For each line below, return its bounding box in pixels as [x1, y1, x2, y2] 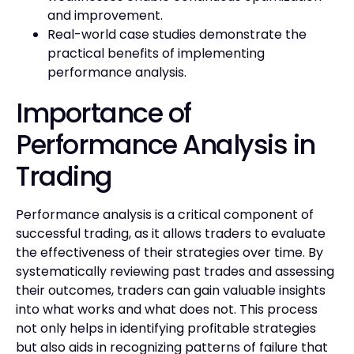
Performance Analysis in [16, 126, 315, 164]
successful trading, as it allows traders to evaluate [16, 224, 326, 243]
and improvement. [47, 6, 163, 24]
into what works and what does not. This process [16, 299, 318, 318]
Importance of [16, 94, 191, 132]
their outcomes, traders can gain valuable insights [16, 281, 326, 299]
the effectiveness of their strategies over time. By [16, 243, 323, 262]
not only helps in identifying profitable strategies [16, 318, 316, 337]
